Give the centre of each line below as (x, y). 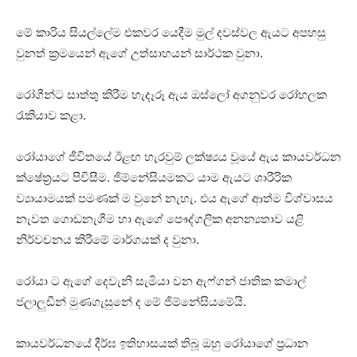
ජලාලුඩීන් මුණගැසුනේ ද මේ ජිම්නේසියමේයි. (131, 302)
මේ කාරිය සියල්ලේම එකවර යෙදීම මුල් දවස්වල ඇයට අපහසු (171, 33)
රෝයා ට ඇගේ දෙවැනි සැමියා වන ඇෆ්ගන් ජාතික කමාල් (161, 281)
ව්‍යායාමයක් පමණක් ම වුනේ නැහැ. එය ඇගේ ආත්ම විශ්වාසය (175, 198)
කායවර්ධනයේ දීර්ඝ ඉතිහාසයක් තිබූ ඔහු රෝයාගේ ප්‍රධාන (162, 343)
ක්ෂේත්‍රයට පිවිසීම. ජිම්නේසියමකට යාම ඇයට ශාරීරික (154, 178)
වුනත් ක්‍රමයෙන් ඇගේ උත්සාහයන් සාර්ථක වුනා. (139, 53)
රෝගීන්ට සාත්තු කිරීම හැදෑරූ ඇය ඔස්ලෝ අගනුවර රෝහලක (171, 95)
